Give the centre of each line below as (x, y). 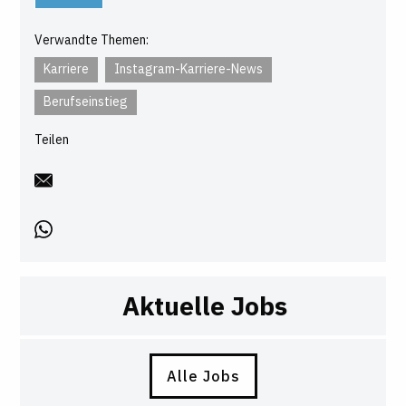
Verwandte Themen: (92, 39)
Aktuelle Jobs (205, 305)
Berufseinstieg (86, 101)
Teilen (52, 139)
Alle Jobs (203, 376)
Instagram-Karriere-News (189, 68)
